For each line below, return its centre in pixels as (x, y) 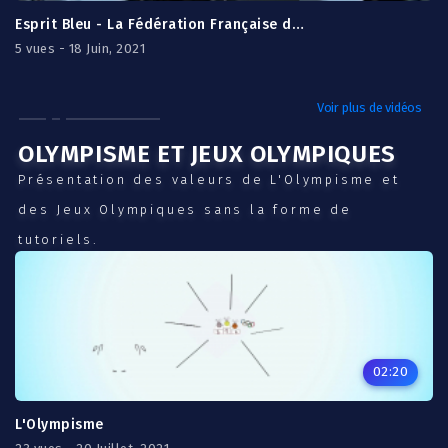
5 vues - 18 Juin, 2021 (80, 48)
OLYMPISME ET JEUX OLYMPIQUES (207, 154)
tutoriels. (59, 239)
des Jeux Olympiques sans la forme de (185, 209)
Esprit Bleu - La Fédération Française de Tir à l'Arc (297, 24)
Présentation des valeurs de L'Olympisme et (209, 179)
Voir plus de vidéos (369, 107)
